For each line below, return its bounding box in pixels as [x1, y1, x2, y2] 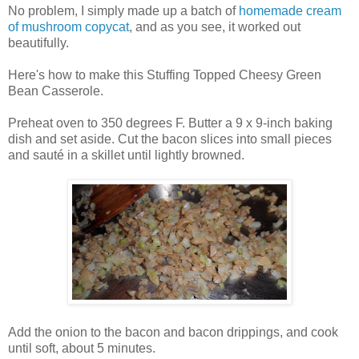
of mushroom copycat [8, 20, 129, 34]
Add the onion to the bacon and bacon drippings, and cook [8, 325, 338, 340]
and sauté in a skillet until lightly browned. [8, 148, 244, 163]
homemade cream [239, 4, 341, 18]
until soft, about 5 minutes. [8, 341, 155, 356]
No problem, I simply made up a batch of [8, 4, 239, 18]
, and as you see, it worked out [129, 20, 301, 34]
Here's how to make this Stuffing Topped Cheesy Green [8, 68, 321, 83]
